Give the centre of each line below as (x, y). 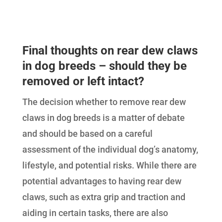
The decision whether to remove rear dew (104, 102)
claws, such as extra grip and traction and (104, 197)
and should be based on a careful (87, 134)
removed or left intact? (83, 82)
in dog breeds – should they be (104, 66)
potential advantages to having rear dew (102, 181)
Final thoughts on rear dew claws (110, 51)
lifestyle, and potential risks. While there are (109, 166)
